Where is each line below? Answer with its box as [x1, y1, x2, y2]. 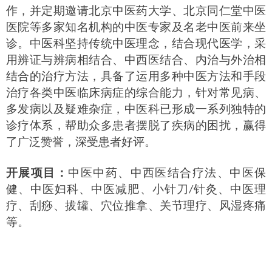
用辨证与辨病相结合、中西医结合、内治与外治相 [6, 53, 266, 66]
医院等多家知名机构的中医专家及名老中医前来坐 [6, 21, 266, 33]
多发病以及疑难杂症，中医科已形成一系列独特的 [6, 103, 266, 115]
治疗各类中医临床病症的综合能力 [6, 86, 184, 99]
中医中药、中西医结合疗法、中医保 [68, 166, 266, 179]
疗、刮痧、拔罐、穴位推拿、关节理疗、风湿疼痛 [6, 199, 266, 212]
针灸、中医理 [192, 183, 267, 195]
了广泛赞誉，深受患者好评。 [6, 135, 156, 148]
